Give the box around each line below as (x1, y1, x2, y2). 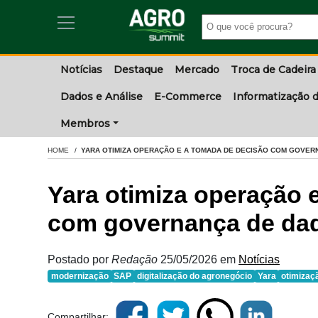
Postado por (48, 253, 111, 265)
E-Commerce (154, 90, 221, 103)
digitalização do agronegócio (136, 271, 252, 281)
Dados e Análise (60, 90, 143, 103)
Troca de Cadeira (231, 63, 316, 76)
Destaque (114, 63, 163, 76)
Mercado (175, 63, 219, 76)
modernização (50, 271, 109, 281)
